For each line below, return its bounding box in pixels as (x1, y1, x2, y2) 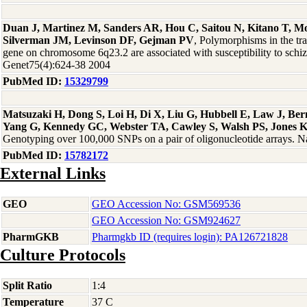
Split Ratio (3, 280, 52, 291)
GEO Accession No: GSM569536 (92, 198, 241, 210)
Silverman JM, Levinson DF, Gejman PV (3, 34, 194, 46)
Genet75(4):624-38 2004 (3, 59, 110, 71)
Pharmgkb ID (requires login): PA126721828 (92, 231, 288, 243)
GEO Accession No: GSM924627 (92, 214, 241, 226)
